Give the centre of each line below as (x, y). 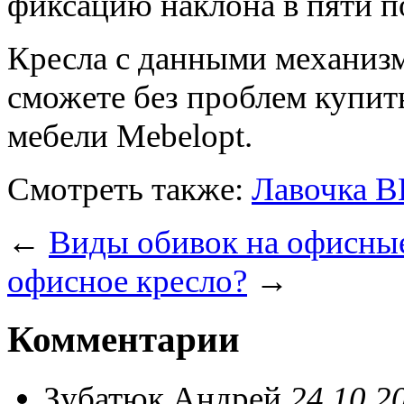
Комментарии (124, 339)
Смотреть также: (129, 188)
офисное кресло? (127, 280)
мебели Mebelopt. (130, 135)
